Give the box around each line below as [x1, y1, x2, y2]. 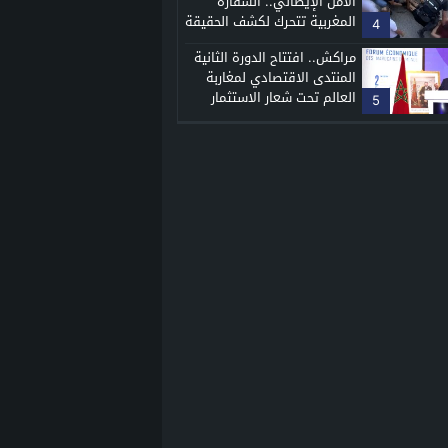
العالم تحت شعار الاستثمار [211, 84, 357, 110]
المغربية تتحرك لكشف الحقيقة [185, 8, 357, 34]
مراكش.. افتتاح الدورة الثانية [194, 44, 357, 70]
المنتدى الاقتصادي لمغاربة [206, 64, 357, 90]
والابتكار [311, 104, 357, 130]
